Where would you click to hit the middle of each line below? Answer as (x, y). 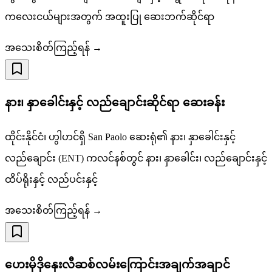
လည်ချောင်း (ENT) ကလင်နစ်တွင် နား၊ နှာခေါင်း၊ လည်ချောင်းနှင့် (136, 158)
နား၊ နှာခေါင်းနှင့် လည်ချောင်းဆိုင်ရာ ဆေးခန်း (115, 102)
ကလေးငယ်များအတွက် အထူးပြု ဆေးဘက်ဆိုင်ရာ (110, 17)
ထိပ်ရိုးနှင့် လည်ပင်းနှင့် (51, 179)
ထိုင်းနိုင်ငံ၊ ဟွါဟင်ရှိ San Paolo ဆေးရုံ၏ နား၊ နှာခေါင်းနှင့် (120, 137)
